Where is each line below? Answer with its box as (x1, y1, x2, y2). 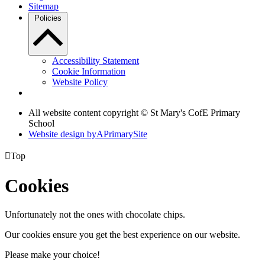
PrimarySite (104, 129, 147, 140)
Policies (34, 14, 62, 23)
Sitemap (28, 1, 59, 12)
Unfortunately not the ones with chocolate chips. (5, 209, 185, 220)
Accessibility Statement (52, 56, 139, 66)
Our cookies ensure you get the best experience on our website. (5, 230, 240, 240)
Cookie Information (52, 66, 125, 77)
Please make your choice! (5, 250, 100, 260)
